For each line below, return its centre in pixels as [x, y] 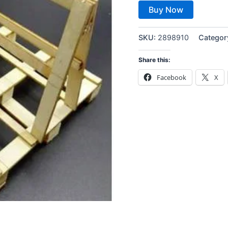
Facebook [172, 78]
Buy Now [166, 9]
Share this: [154, 60]
